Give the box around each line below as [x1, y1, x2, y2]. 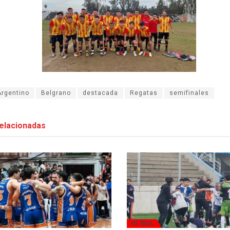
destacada [83, 89, 118, 97]
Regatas [130, 89, 158, 97]
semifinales [169, 89, 209, 97]
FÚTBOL [130, 220, 154, 227]
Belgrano [41, 89, 71, 97]
